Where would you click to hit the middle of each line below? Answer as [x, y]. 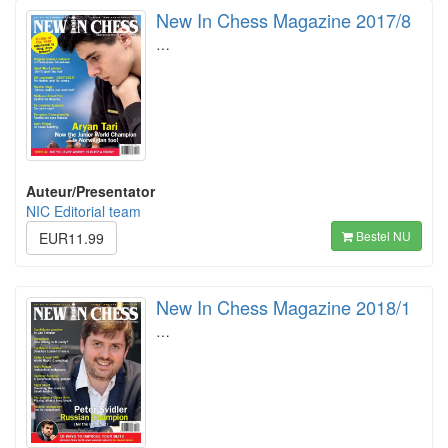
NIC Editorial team [83, 211]
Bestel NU [382, 236]
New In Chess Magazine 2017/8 [283, 20]
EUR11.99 [71, 238]
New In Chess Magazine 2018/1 [283, 307]
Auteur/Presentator [90, 191]
